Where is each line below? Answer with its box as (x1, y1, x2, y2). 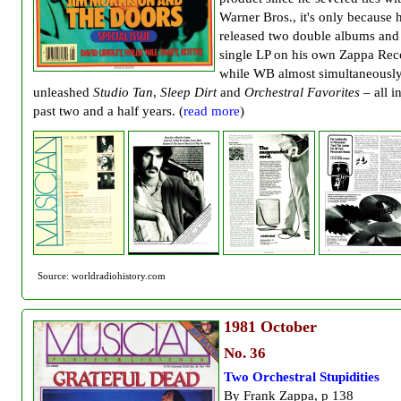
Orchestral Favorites (244, 84, 360, 100)
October (256, 317, 317, 336)
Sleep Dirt (160, 84, 217, 100)
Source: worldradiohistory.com (38, 269, 166, 281)
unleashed (33, 84, 93, 100)
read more (183, 103, 240, 119)
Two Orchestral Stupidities (224, 369, 380, 385)
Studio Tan (93, 84, 153, 100)
